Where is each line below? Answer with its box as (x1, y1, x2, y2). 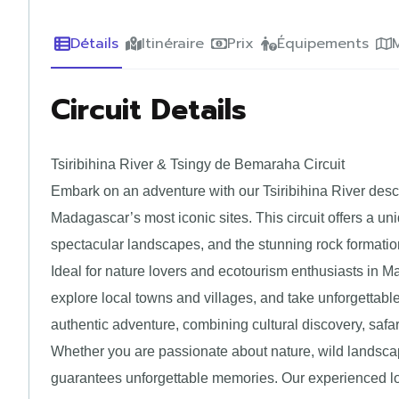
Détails (70, 33, 118, 55)
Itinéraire (142, 33, 204, 55)
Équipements (277, 33, 369, 55)
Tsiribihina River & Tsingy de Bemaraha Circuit (51, 157, 345, 173)
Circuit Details (51, 88, 247, 133)
